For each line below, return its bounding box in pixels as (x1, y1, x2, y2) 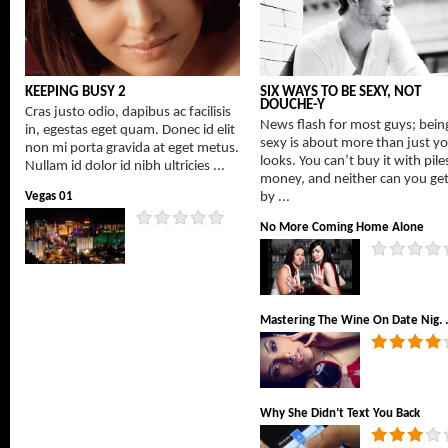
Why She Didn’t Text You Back (260, 407, 420, 420)
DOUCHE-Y (260, 98, 325, 113)
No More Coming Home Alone (260, 221, 424, 234)
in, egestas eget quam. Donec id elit (25, 123, 235, 138)
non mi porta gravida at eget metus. (25, 141, 239, 156)
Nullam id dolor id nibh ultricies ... (25, 159, 225, 174)
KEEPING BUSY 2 (25, 85, 126, 100)
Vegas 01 (25, 190, 73, 203)
